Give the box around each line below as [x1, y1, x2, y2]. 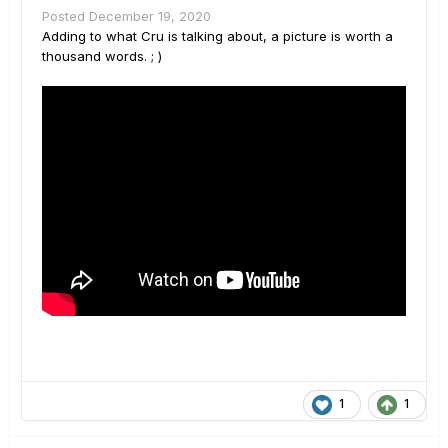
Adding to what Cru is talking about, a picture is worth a [42, 28, 393, 45]
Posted [42, 8, 89, 25]
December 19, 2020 [89, 8, 211, 25]
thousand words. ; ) [42, 48, 162, 65]
